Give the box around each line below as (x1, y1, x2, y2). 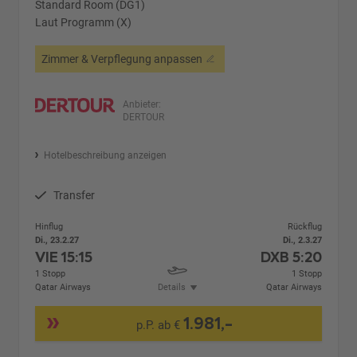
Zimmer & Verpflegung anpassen (41, 52, 203, 65)
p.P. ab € (135, 318, 183, 332)
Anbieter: (123, 98, 162, 110)
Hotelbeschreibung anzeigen (43, 149, 167, 161)
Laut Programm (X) (35, 15, 132, 29)
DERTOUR (123, 111, 165, 123)
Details (157, 281, 186, 292)
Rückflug (287, 221, 322, 232)
